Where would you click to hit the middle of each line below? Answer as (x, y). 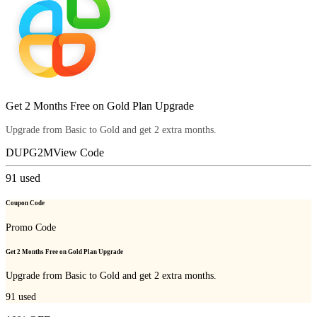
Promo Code (31, 227)
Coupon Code (25, 203)
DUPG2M (29, 153)
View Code (79, 153)
